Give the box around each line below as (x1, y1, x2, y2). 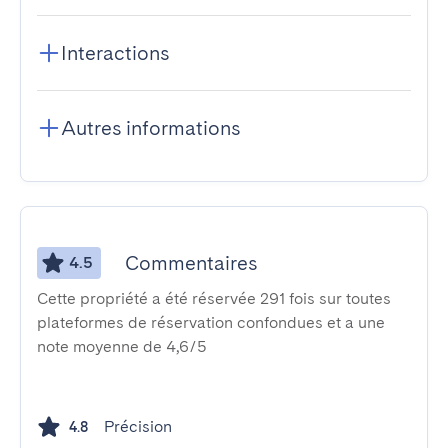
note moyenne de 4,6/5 (37, 337, 207, 356)
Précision (104, 417, 172, 436)
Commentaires (125, 251, 257, 275)
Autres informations (61, 116, 240, 140)
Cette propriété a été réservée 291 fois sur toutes (37, 289, 391, 308)
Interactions (61, 41, 169, 65)
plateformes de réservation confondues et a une (37, 313, 385, 332)
